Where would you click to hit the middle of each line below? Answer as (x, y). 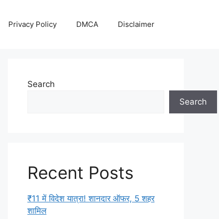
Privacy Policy (33, 24)
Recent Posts (80, 173)
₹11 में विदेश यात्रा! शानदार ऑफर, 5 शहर (91, 198)
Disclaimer (136, 24)
